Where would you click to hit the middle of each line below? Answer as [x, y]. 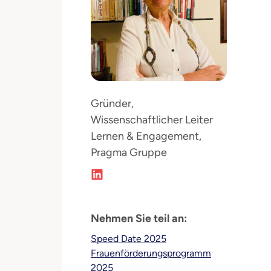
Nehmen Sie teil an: [139, 218]
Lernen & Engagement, [146, 136]
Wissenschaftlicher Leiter [152, 120]
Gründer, [112, 103]
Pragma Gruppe [129, 152]
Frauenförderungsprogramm [151, 253]
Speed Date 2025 [129, 239]
